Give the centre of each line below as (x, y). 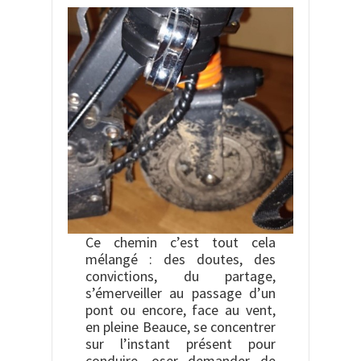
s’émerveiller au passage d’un (180, 293)
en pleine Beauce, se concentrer (180, 327)
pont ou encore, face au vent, (180, 310)
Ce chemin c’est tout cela (180, 243)
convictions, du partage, (180, 276)
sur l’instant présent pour (180, 344)
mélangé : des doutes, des (180, 259)
